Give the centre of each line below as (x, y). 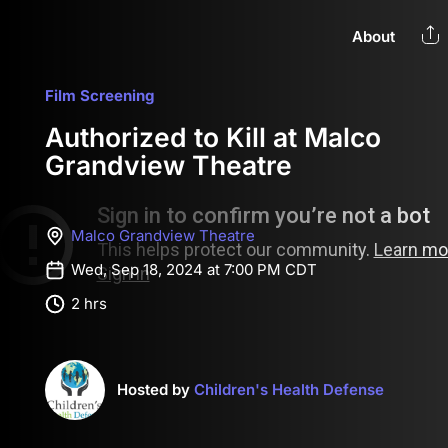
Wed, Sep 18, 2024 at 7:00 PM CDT (194, 269)
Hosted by (155, 389)
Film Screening (99, 95)
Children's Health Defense (289, 389)
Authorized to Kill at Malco (213, 137)
